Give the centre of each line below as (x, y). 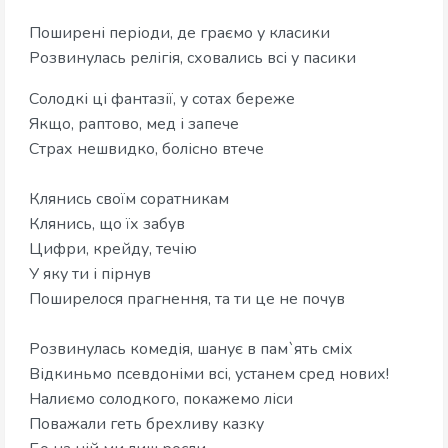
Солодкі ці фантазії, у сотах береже (164, 99)
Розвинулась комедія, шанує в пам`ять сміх (191, 349)
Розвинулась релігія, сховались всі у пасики (192, 58)
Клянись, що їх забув (107, 224)
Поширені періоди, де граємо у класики (179, 33)
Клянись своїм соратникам (129, 199)
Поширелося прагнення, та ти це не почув (187, 299)
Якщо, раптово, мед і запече (136, 124)
